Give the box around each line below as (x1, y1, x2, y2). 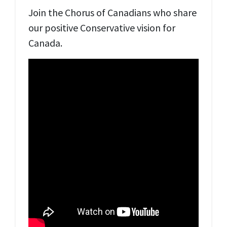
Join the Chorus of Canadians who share (28, 6, 197, 19)
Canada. (28, 36, 62, 49)
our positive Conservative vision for (28, 21, 175, 34)
